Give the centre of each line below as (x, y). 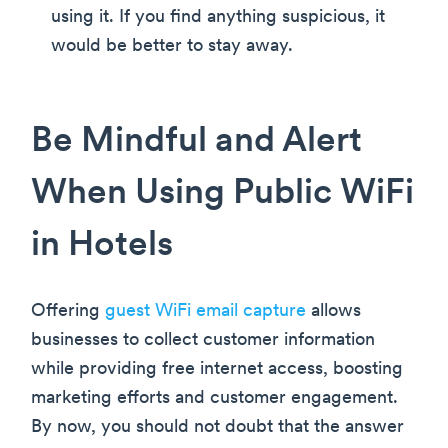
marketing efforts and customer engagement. (214, 398)
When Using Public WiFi (222, 194)
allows (333, 311)
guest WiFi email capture (205, 311)
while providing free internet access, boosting (217, 369)
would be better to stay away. (172, 46)
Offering (68, 311)
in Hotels (102, 246)
